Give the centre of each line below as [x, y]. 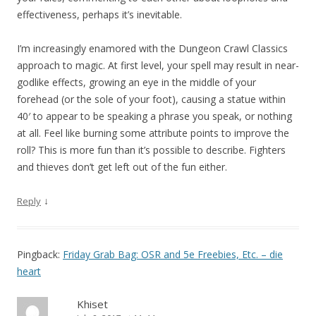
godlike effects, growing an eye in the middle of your [136, 83]
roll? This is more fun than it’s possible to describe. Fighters [151, 150]
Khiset [92, 304]
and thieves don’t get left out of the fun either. [122, 167]
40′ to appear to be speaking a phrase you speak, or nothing [154, 116]
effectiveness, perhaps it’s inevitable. [99, 15]
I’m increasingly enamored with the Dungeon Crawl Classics [152, 49]
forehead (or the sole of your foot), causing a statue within [151, 99]
